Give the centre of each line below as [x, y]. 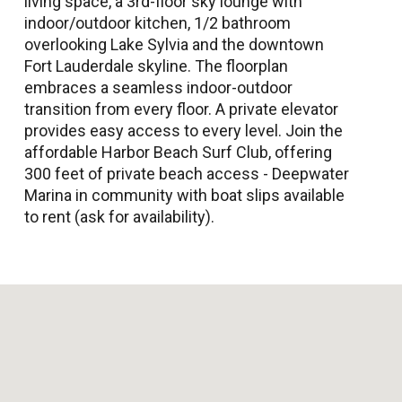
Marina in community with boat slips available [184, 195]
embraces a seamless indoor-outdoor [158, 87]
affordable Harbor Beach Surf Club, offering [178, 152]
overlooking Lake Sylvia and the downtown [174, 44]
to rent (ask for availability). [119, 216]
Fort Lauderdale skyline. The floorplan [156, 66]
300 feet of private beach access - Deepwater [187, 173]
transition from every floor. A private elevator [181, 109]
